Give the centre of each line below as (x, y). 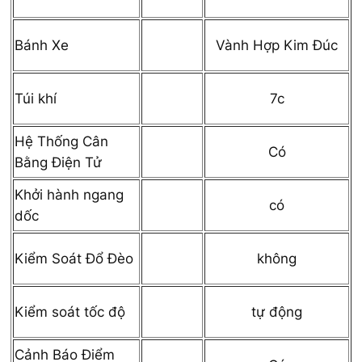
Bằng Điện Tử (58, 162)
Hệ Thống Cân (61, 141)
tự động (277, 311)
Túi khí (36, 98)
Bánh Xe (42, 45)
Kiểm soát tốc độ (70, 311)
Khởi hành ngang (69, 194)
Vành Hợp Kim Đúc (277, 45)
